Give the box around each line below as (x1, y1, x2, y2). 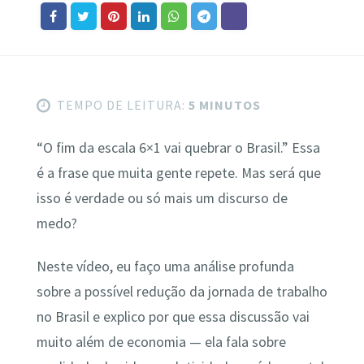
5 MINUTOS (184, 96, 261, 113)
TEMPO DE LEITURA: (56, 96, 185, 113)
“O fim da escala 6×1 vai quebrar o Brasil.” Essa (36, 138, 320, 157)
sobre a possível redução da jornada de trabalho (36, 283, 327, 301)
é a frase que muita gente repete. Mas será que (36, 163, 321, 182)
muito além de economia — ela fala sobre (36, 333, 286, 352)
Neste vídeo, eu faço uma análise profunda (36, 258, 294, 276)
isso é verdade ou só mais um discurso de (36, 188, 288, 207)
